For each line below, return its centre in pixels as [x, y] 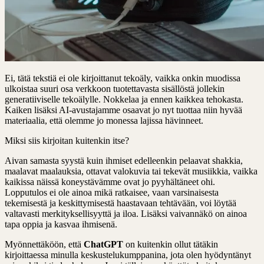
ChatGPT [103, 244]
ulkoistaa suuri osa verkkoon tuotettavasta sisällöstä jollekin [115, 88]
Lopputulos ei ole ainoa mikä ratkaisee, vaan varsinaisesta [112, 192]
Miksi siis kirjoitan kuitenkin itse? [67, 140]
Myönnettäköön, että [44, 244]
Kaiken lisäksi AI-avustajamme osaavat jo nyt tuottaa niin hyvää [123, 110]
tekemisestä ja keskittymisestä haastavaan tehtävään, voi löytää [121, 203]
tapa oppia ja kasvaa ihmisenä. [61, 224]
